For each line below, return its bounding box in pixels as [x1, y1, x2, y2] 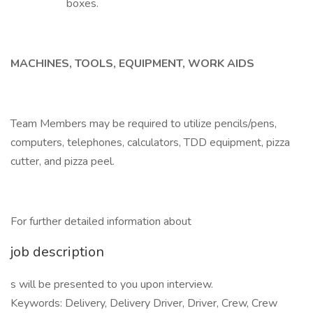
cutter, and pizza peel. [10, 154, 115, 169]
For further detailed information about [10, 214, 191, 229]
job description [10, 242, 104, 261]
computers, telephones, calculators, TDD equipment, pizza [10, 135, 290, 150]
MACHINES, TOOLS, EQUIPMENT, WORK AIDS [10, 56, 254, 71]
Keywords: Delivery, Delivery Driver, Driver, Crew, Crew [10, 296, 277, 311]
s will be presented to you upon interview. [10, 277, 213, 292]
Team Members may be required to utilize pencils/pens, [10, 116, 277, 131]
